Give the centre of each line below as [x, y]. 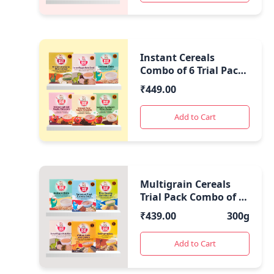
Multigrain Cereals [186, 184]
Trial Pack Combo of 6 [192, 197]
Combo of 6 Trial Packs [195, 71]
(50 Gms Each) [174, 210]
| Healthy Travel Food [193, 83]
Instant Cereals [178, 58]
